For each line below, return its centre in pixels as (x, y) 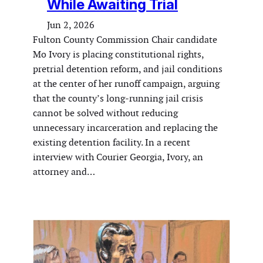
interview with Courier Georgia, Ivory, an (118, 157)
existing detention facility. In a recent (112, 142)
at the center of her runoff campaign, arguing (126, 83)
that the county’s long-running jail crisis (118, 98)
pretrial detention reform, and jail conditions (128, 69)
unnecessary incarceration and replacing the (125, 127)
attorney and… (64, 171)
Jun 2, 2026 (71, 25)
